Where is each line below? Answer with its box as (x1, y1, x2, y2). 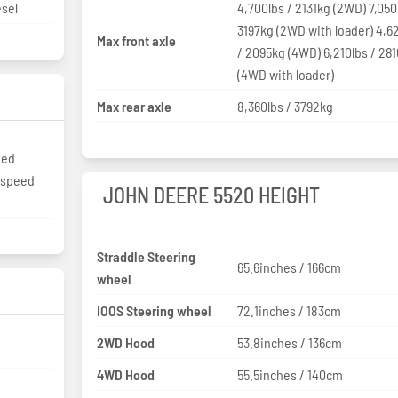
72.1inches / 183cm (237, 301, 342, 319)
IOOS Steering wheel (96, 301, 211, 319)
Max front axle (96, 32, 176, 50)
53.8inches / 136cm (237, 333, 343, 351)
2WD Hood (96, 333, 155, 351)
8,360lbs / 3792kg (237, 97, 334, 115)
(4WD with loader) (237, 65, 335, 83)
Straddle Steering (96, 247, 195, 265)
